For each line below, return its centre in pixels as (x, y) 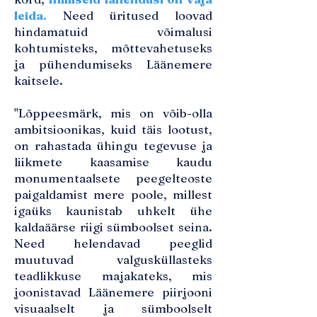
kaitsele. (39, 80)
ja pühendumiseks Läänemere (113, 64)
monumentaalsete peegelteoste (113, 178)
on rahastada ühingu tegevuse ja (113, 145)
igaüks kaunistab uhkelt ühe (113, 211)
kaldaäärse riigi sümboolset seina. (113, 227)
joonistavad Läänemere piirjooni (113, 292)
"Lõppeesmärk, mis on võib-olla (113, 113)
